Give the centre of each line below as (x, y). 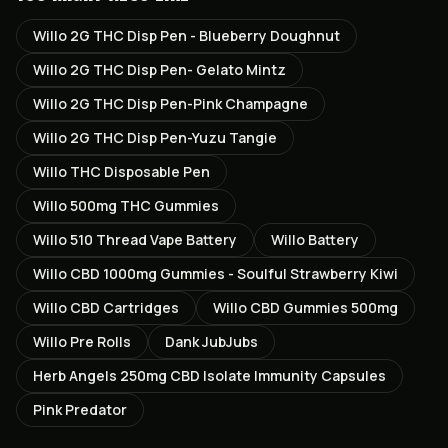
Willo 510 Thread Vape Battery (135, 239)
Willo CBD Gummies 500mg (305, 307)
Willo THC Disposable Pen (121, 171)
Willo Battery (315, 239)
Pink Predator (80, 409)
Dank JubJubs (211, 341)
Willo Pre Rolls (82, 341)
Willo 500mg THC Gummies (126, 205)
